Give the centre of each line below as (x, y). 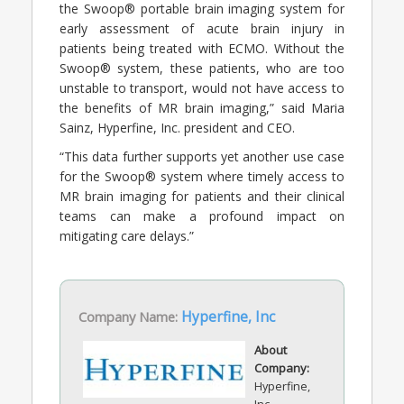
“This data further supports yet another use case (202, 156)
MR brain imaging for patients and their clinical (202, 196)
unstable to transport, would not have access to (202, 87)
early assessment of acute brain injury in (202, 28)
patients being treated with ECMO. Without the (202, 48)
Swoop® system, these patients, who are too (202, 68)
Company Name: (130, 316)
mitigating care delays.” (127, 235)
